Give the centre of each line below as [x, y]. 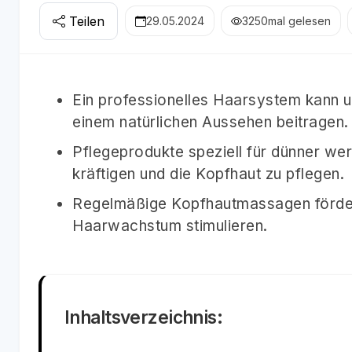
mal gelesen [299, 21]
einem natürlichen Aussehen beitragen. [211, 122]
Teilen [87, 21]
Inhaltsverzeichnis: [144, 317]
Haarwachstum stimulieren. [170, 225]
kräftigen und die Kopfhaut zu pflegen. [208, 174]
